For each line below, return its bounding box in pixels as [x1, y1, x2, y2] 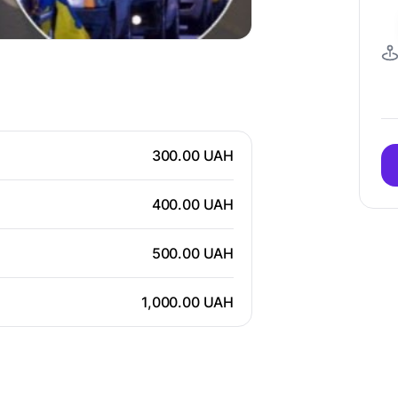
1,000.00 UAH [141, 292, 234, 311]
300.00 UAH [151, 146, 234, 164]
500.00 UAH [151, 243, 234, 262]
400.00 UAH [151, 195, 234, 213]
